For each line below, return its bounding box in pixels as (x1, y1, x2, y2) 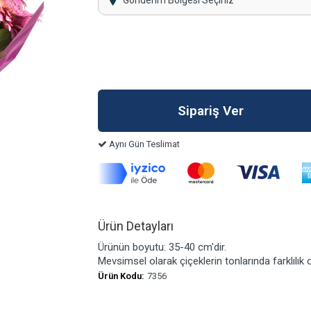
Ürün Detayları (97, 219, 174, 234)
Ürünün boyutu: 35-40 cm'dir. (97, 241, 226, 254)
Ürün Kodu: (97, 271, 144, 282)
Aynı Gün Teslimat (106, 139, 180, 150)
